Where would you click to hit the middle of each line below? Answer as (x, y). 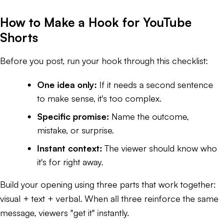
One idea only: (67, 84)
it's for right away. (70, 162)
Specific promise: (73, 116)
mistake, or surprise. (76, 130)
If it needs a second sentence (155, 84)
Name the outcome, (149, 116)
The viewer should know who (160, 148)
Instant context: (70, 148)
